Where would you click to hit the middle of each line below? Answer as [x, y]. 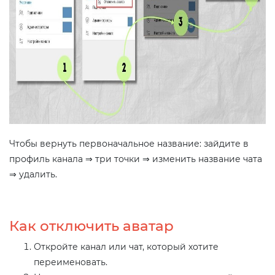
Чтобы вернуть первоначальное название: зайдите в [129, 143]
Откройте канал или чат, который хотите [126, 246]
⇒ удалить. [33, 174]
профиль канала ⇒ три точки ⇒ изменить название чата [136, 159]
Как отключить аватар [91, 226]
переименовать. [71, 262]
